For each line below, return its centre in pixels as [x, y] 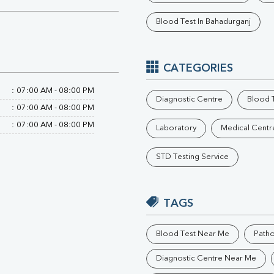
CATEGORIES [198, 69]
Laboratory [176, 128]
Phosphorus [99, 12]
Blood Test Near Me [193, 234]
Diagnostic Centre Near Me [206, 259]
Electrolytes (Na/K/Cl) [120, 26]
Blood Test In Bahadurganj [203, 22]
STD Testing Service [192, 157]
